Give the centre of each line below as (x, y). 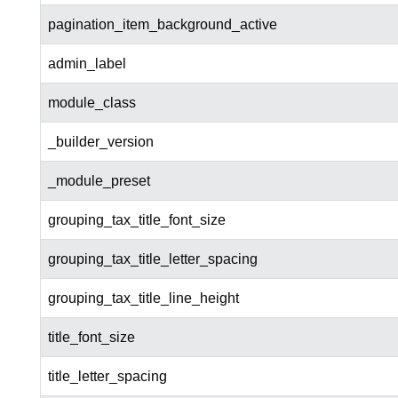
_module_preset (99, 181)
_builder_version (100, 142)
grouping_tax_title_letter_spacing (152, 259)
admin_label (87, 64)
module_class (92, 103)
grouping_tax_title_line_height (143, 298)
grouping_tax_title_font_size (136, 220)
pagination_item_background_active (162, 25)
